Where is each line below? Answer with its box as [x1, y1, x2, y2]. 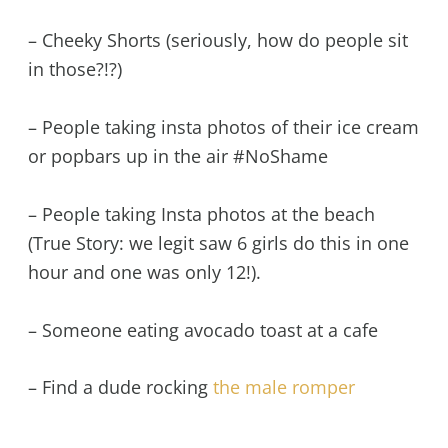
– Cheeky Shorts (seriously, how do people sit [27, 28, 408, 53]
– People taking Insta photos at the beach [27, 201, 375, 226]
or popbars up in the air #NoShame [27, 143, 328, 168]
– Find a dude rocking [27, 375, 213, 400]
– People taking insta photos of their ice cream [27, 114, 419, 139]
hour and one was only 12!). [27, 259, 261, 284]
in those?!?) [27, 57, 122, 82]
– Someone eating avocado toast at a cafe [27, 317, 378, 342]
